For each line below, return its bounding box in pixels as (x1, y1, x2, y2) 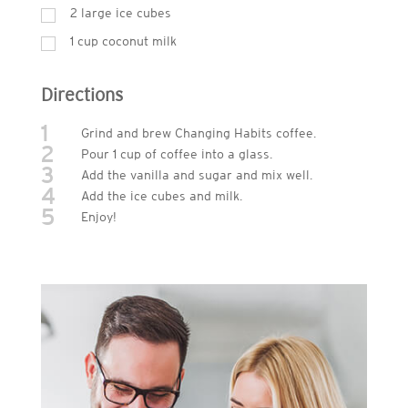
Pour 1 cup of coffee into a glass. (80, 146, 272, 161)
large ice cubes (80, 5, 171, 20)
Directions (40, 84, 123, 105)
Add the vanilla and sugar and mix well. (80, 167, 312, 182)
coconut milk (101, 33, 177, 48)
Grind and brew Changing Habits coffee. (80, 125, 316, 140)
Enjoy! (80, 209, 117, 224)
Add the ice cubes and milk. (80, 188, 242, 203)
